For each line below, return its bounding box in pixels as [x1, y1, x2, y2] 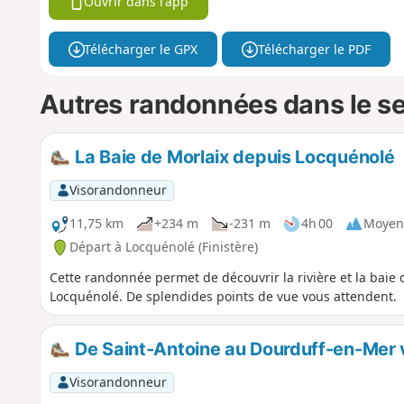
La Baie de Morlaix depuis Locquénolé [70, 146, 395, 169]
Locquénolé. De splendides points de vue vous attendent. [49, 287, 397, 305]
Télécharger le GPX [84, 40, 198, 58]
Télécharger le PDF [257, 40, 371, 58]
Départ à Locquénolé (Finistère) [69, 238, 258, 256]
